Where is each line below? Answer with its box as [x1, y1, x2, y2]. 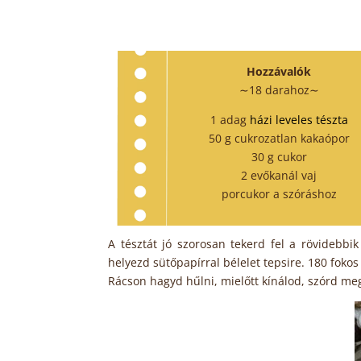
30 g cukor [251, 149, 307, 165]
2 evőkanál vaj [241, 168, 317, 184]
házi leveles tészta [249, 112, 348, 128]
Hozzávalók [247, 64, 312, 80]
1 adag [210, 112, 250, 128]
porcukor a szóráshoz [221, 186, 337, 202]
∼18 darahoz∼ [239, 82, 319, 98]
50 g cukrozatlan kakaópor [208, 131, 350, 147]
